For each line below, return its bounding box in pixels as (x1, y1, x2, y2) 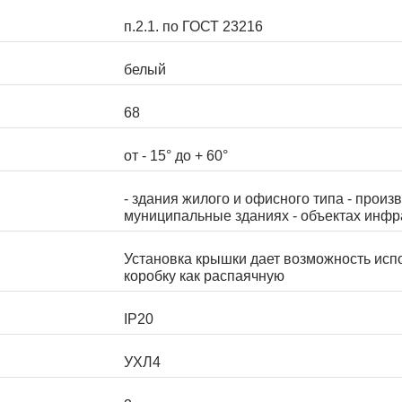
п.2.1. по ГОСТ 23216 (124, 19, 263, 35)
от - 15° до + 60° (124, 148, 228, 164)
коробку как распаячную (124, 268, 284, 284)
